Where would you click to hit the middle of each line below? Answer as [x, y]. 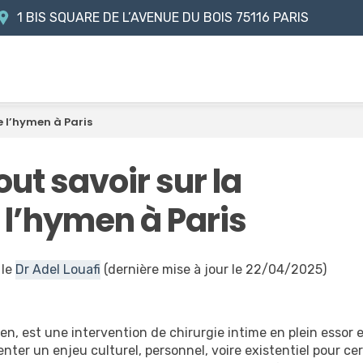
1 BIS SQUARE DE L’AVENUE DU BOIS [124, 17]
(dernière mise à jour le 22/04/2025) [213, 269]
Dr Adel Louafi [58, 269]
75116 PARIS [270, 17]
